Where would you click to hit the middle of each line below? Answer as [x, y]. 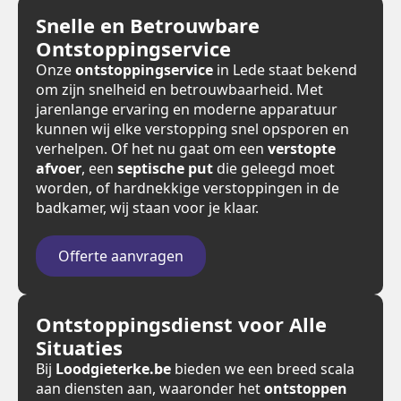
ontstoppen [306, 388]
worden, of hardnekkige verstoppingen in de [188, 188]
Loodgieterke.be [113, 369]
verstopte [302, 149]
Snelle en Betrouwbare [148, 25]
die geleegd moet [274, 168]
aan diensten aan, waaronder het [150, 388]
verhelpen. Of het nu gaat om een [152, 149]
